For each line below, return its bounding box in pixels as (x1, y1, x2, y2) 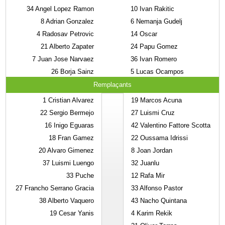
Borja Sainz (58, 68, 94, 75)
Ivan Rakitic (138, 5, 175, 13)
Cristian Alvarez (46, 96, 94, 104)
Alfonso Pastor (138, 184, 183, 192)
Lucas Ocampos (134, 68, 184, 75)
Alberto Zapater (48, 43, 94, 50)
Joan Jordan (135, 147, 173, 154)
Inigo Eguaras (52, 122, 94, 129)
